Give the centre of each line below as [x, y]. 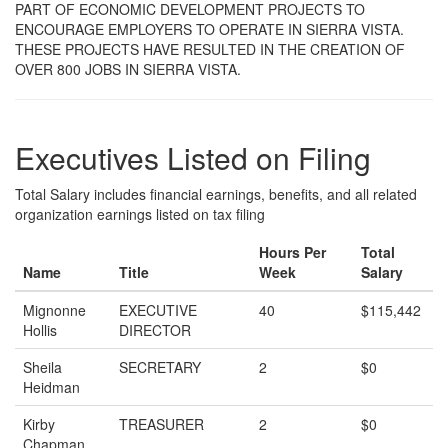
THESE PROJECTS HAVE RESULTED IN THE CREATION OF [210, 49]
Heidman [51, 387]
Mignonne [54, 310]
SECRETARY [160, 367]
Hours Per [292, 252]
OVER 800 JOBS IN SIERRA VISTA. [128, 69]
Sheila [42, 367]
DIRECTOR [155, 330]
